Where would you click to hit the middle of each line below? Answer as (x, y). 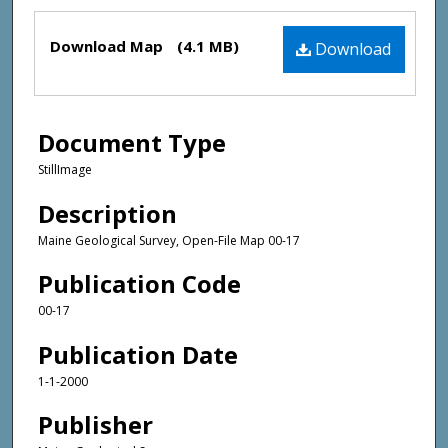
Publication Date (138, 354)
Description (107, 213)
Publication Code (139, 284)
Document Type (132, 143)
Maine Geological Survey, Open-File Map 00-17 (169, 240)
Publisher (95, 424)
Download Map (108, 46)
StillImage (65, 170)
